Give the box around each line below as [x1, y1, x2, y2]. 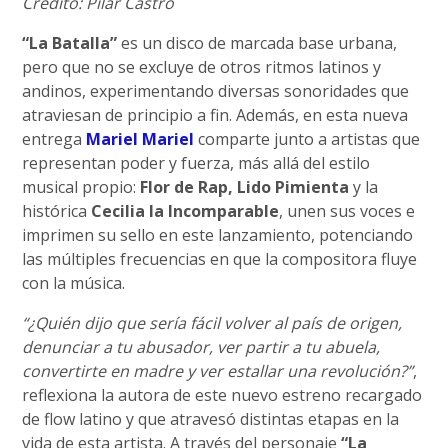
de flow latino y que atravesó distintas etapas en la [22, 407, 400, 430]
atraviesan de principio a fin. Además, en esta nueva [22, 103, 409, 126]
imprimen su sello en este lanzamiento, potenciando [22, 223, 414, 246]
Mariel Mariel [86, 127, 195, 150]
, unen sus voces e [279, 199, 416, 222]
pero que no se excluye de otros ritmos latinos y [22, 55, 382, 78]
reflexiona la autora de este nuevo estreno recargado [22, 383, 423, 406]
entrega [22, 127, 87, 150]
